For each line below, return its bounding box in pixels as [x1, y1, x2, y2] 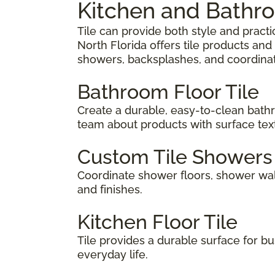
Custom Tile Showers [77, 145, 273, 168]
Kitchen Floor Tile [77, 210, 238, 233]
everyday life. [77, 247, 148, 261]
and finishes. [77, 182, 142, 196]
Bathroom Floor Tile [77, 80, 259, 103]
